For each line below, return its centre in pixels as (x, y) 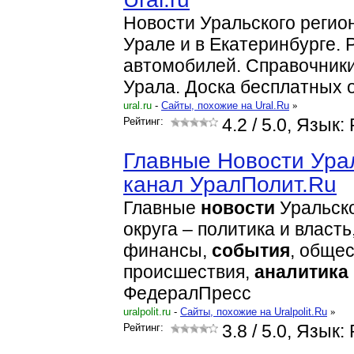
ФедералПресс (187, 294)
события (251, 251)
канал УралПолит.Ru (230, 185)
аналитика (301, 272)
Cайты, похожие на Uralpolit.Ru (254, 312)
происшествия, (189, 272)
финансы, (168, 251)
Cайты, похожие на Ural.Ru (225, 105)
